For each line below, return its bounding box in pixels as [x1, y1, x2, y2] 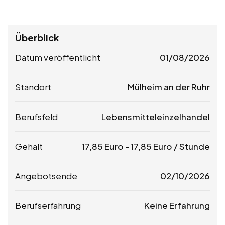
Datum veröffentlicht [15, 51, 100, 63]
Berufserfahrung [15, 199, 81, 211]
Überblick [15, 31, 59, 43]
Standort [15, 81, 51, 92]
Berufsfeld [15, 110, 58, 122]
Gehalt [15, 140, 43, 152]
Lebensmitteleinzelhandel [101, 110, 210, 122]
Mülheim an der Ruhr [128, 81, 210, 92]
